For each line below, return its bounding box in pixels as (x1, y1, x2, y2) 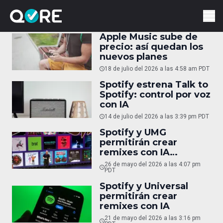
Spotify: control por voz (100, 89, 211, 100)
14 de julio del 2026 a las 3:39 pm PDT (105, 113, 209, 120)
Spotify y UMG (100, 127, 166, 138)
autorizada (100, 157, 150, 168)
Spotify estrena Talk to (100, 79, 208, 90)
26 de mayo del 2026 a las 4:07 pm (104, 161, 201, 168)
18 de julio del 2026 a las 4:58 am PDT (105, 65, 210, 72)
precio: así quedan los (100, 41, 203, 52)
